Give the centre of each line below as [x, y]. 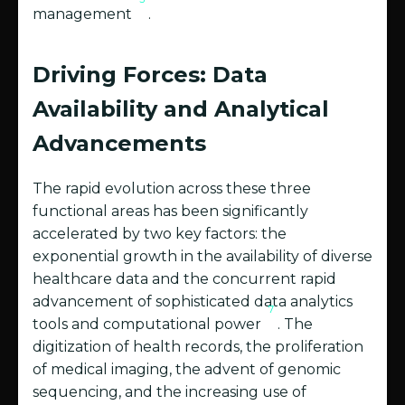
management [84, 14]
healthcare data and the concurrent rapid [184, 279]
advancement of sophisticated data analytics [193, 302]
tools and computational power [149, 325]
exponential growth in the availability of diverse [202, 257]
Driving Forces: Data [150, 75]
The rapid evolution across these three [172, 189]
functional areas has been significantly [170, 212]
